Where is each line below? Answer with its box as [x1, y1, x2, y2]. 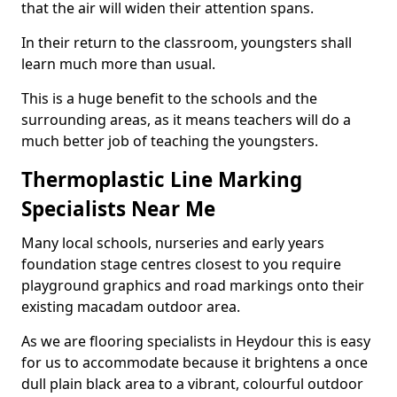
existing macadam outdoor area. [21, 297, 240, 316]
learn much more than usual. [21, 54, 215, 74]
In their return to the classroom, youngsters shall [21, 33, 352, 52]
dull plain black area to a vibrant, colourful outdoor [21, 374, 363, 393]
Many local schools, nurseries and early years [21, 233, 324, 253]
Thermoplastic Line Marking [21, 166, 302, 193]
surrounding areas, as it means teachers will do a [21, 110, 351, 129]
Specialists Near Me [21, 195, 215, 222]
